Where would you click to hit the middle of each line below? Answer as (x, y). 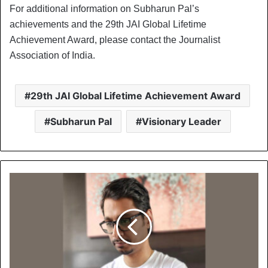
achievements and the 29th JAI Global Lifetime (108, 24)
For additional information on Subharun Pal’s (104, 8)
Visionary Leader (181, 121)
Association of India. (52, 55)
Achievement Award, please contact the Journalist (115, 39)
